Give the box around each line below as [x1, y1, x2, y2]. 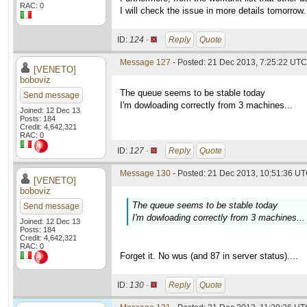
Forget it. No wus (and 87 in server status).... [120, 251, 298, 261]
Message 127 [120, 58, 171, 67]
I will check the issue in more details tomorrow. [120, 5, 306, 16]
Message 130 [120, 169, 171, 178]
